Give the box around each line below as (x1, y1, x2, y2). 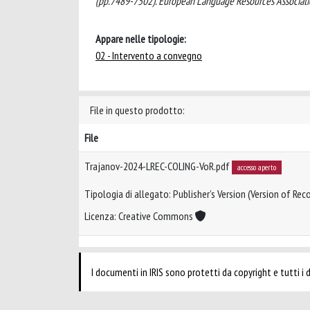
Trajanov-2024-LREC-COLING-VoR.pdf (84, 159, 232, 173)
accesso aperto (237, 162, 276, 172)
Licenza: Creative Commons (84, 209, 195, 224)
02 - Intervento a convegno (95, 48, 202, 62)
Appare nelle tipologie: (95, 32, 186, 46)
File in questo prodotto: (90, 103, 185, 117)
